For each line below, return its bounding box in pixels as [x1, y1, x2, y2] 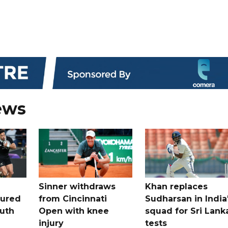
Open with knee [39, 206, 109, 216]
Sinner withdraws [39, 181, 116, 191]
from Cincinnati [39, 193, 107, 204]
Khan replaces [145, 181, 208, 191]
